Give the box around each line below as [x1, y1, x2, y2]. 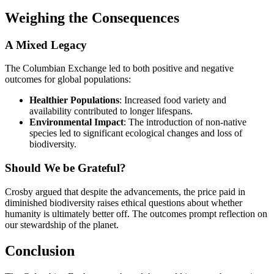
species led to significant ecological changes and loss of [29, 128, 242, 139]
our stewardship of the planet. [5, 219, 119, 230]
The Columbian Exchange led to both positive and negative [5, 63, 234, 74]
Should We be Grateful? [5, 161, 126, 174]
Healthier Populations [29, 95, 119, 106]
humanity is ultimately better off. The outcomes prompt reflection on [5, 208, 267, 219]
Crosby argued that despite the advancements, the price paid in [5, 186, 245, 197]
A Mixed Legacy [5, 38, 87, 51]
